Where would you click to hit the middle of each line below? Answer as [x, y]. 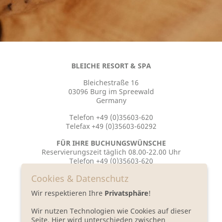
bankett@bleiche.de [111, 206]
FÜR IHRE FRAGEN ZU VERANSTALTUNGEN [111, 188]
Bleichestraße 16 [111, 83]
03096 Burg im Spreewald [111, 92]
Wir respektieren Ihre [68, 193]
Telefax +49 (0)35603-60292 [111, 126]
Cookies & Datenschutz [80, 178]
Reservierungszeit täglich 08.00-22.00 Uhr [111, 152]
